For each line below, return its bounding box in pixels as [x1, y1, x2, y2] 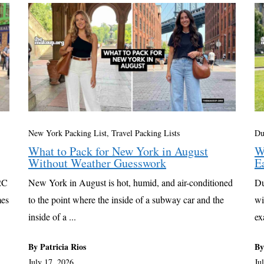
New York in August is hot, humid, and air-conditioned [28, 176, 233, 189]
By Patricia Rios [28, 240, 86, 253]
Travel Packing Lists [111, 127, 180, 139]
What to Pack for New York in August [28, 143, 208, 160]
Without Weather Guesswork [28, 155, 166, 171]
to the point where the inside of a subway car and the [28, 193, 224, 206]
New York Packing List [28, 127, 107, 139]
